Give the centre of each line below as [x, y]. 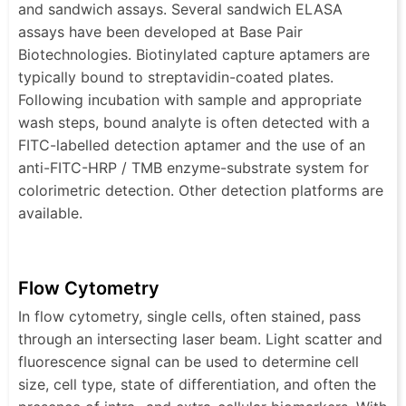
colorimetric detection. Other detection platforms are [201, 190]
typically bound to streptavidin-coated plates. [176, 77]
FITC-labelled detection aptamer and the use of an [192, 145]
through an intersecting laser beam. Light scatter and [200, 338]
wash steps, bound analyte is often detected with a [194, 122]
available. [50, 213]
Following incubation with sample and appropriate [190, 99]
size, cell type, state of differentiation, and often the [197, 384]
